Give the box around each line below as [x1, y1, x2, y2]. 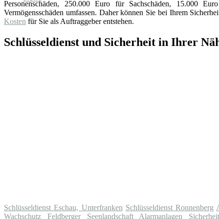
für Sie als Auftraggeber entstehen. [26, 17, 134, 26]
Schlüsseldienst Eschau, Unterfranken [4, 203, 123, 212]
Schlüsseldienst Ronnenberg [125, 203, 214, 212]
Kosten [4, 17, 26, 26]
